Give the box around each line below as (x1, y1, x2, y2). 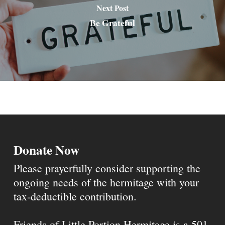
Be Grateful (89, 16, 135, 29)
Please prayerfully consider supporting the (13, 161, 200, 175)
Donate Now (13, 140, 79, 159)
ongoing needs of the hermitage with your (13, 175, 199, 189)
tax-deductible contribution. (13, 189, 137, 203)
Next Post (96, 2, 129, 14)
